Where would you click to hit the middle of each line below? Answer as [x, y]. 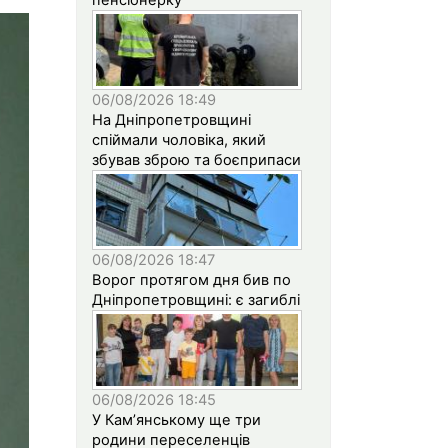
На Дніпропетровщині [171, 119]
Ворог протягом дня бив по [191, 279]
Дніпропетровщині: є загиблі [196, 299]
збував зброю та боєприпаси [196, 159]
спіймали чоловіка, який [179, 139]
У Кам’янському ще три [176, 419]
